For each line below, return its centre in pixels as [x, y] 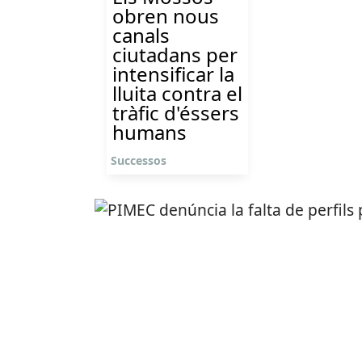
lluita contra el [177, 93]
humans [149, 132]
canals [141, 35]
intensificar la [173, 74]
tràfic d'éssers [176, 113]
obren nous [166, 16]
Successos [139, 160]
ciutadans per [175, 55]
